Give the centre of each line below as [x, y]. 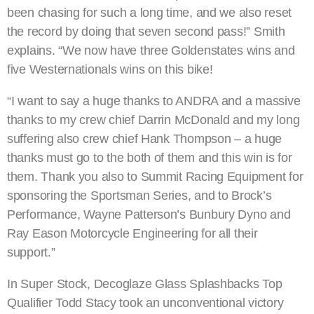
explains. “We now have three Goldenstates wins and [151, 50]
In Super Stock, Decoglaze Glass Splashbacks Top [145, 284]
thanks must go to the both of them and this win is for [150, 157]
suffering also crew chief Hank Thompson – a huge [145, 138]
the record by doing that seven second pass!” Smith [146, 31]
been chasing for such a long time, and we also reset [149, 12]
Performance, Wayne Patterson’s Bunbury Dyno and [149, 214]
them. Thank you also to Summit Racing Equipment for [155, 176]
